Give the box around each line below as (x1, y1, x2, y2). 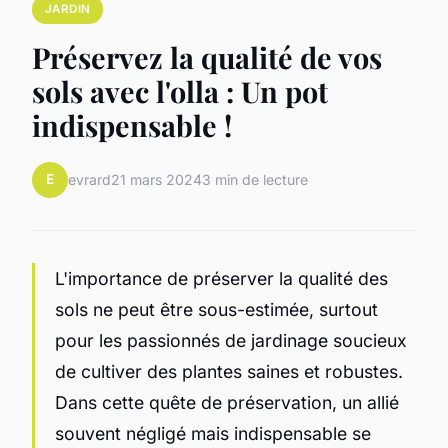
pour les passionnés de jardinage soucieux (55, 329, 407, 351)
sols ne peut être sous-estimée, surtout (55, 298, 378, 320)
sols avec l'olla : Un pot (32, 71, 328, 110)
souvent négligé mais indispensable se (55, 422, 371, 444)
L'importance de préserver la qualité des (55, 267, 388, 289)
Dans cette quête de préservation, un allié (55, 391, 399, 413)
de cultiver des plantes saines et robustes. (55, 360, 403, 382)
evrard (68, 171, 111, 189)
